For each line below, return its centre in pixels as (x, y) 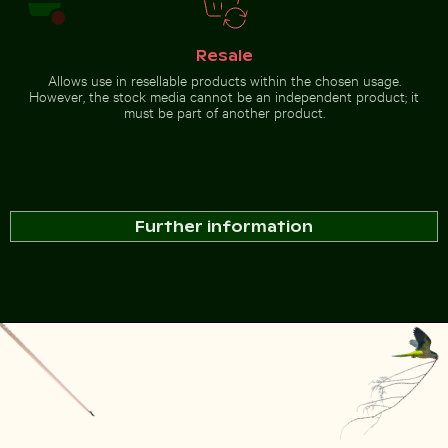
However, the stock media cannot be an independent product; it (224, 96)
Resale (224, 56)
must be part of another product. (224, 112)
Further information (224, 226)
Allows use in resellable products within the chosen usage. (224, 80)
